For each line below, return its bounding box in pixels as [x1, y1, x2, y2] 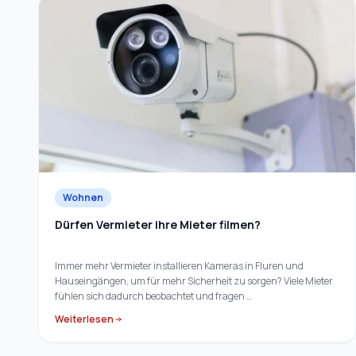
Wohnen [63, 191, 103, 205]
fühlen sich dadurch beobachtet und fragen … [55, 289, 252, 304]
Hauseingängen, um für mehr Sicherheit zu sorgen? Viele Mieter [55, 274, 333, 288]
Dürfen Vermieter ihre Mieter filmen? [55, 217, 261, 233]
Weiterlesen [55, 312, 114, 327]
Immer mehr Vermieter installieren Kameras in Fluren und [55, 259, 304, 273]
